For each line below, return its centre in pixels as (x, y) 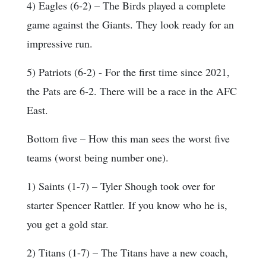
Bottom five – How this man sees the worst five (128, 139)
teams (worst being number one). (98, 158)
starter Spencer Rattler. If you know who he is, (127, 205)
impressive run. (60, 44)
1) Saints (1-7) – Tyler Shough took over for (121, 186)
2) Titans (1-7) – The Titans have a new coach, (127, 253)
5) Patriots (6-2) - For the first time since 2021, (128, 72)
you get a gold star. (68, 224)
